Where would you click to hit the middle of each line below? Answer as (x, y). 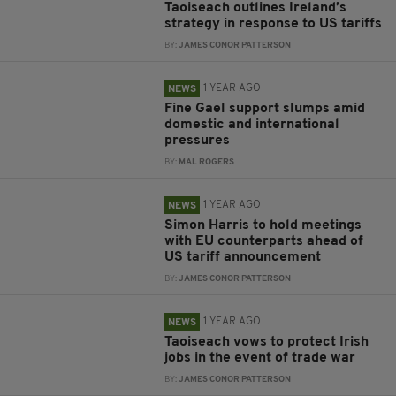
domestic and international (252, 125)
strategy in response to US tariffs (274, 24)
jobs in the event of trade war (260, 358)
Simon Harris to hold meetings (263, 225)
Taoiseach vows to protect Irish (267, 342)
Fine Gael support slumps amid (265, 109)
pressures (198, 141)
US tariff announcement (243, 257)
